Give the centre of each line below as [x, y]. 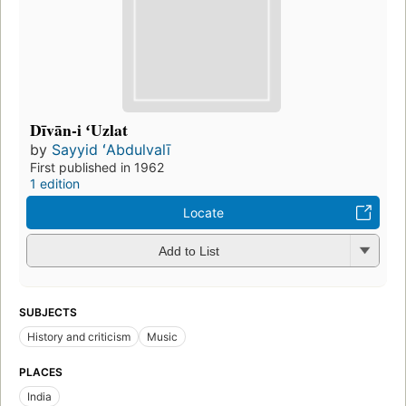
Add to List [188, 251]
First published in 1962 [97, 167]
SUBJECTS [48, 312]
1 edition [55, 183]
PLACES [41, 372]
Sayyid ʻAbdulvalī [111, 149]
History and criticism [79, 336]
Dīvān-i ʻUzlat [79, 129]
